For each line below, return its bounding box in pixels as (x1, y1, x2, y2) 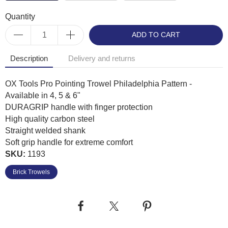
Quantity (5, 12, 35, 21)
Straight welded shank (5, 126, 85, 135)
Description (10, 54, 48, 63)
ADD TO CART (132, 31, 180, 39)
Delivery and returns (68, 54, 135, 63)
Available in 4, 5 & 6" (5, 91, 80, 100)
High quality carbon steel (5, 114, 95, 123)
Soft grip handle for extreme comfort (5, 137, 133, 147)
